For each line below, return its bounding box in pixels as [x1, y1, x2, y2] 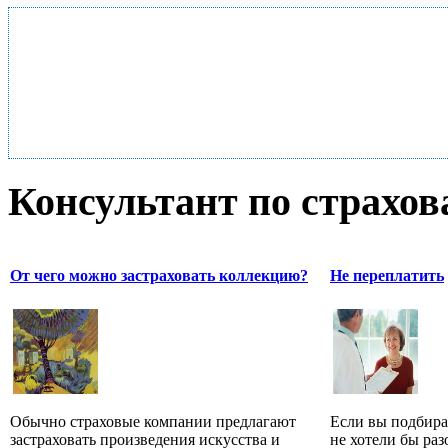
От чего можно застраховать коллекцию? [10, 266, 308, 284]
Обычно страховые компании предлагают [10, 412, 296, 430]
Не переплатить [330, 266, 444, 284]
